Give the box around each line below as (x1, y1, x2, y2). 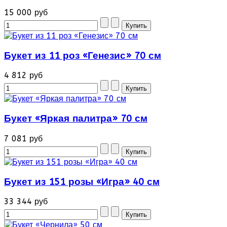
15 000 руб (4, 7, 48, 17)
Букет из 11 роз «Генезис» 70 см (4, 50, 161, 61)
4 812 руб (4, 70, 43, 81)
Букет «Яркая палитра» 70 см (4, 113, 147, 125)
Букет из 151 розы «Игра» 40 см (4, 176, 160, 187)
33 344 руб (4, 197, 48, 207)
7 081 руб (4, 133, 43, 143)
